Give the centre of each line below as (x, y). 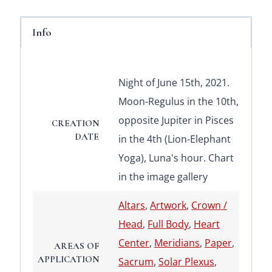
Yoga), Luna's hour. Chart (176, 158)
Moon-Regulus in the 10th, (178, 102)
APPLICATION (68, 260)
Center (134, 243)
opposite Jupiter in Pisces (176, 121)
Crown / (209, 206)
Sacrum (136, 262)
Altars (132, 206)
